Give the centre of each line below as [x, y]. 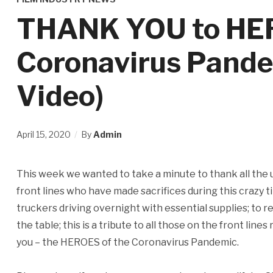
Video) [60, 96]
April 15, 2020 [43, 134]
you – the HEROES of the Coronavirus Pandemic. [127, 242]
